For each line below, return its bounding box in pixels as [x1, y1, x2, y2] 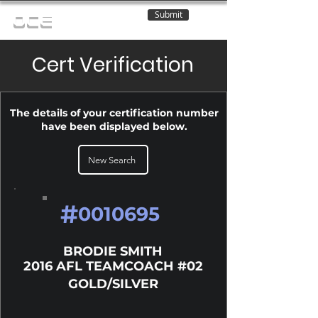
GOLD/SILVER [67, 276, 158, 292]
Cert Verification [32, 51, 194, 79]
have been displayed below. [40, 120, 187, 133]
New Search [88, 154, 136, 165]
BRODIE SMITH [63, 243, 163, 259]
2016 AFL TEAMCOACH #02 [23, 258, 203, 274]
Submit [154, 9, 182, 20]
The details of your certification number [9, 106, 219, 119]
